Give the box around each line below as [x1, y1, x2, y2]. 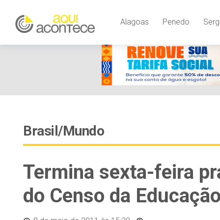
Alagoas [120, 17, 149, 27]
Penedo [162, 17, 190, 27]
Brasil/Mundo [23, 123, 104, 139]
